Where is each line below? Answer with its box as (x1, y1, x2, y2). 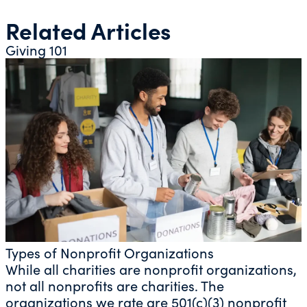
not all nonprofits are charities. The (5, 275, 224, 295)
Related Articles (5, 14, 171, 46)
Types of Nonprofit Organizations (5, 243, 214, 262)
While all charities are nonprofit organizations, (5, 259, 297, 278)
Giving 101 (5, 40, 67, 59)
